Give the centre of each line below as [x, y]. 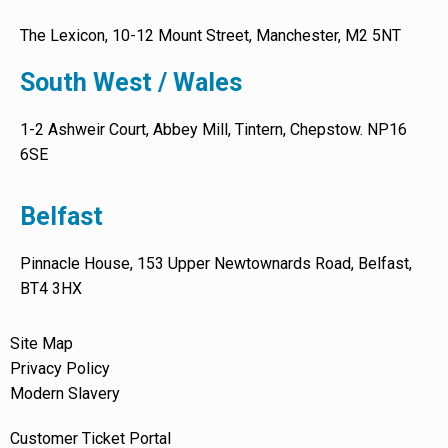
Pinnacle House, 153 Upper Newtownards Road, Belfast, [216, 263]
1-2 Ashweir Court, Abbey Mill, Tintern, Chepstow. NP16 [213, 129]
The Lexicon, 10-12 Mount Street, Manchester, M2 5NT [210, 35]
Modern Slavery [65, 393]
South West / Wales [131, 82]
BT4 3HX [51, 288]
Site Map [41, 343]
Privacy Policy [60, 368]
